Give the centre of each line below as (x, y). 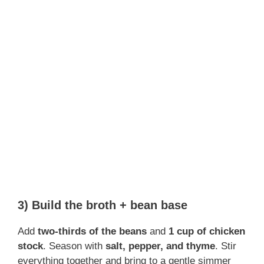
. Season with (74, 246)
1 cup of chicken (207, 232)
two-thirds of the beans (92, 232)
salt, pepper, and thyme (160, 246)
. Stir (226, 246)
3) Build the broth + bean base (103, 205)
